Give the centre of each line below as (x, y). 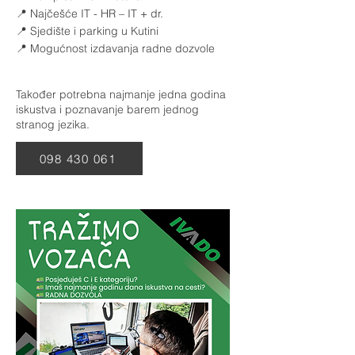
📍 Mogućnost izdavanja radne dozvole (115, 48)
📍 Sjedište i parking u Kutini (87, 31)
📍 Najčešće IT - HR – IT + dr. (90, 13)
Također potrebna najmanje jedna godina (121, 94)
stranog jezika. (53, 124)
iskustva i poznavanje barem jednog (107, 109)
